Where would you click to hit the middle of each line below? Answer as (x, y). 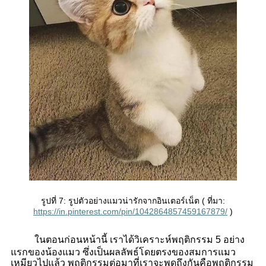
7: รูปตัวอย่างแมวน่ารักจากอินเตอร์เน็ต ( (132, 201)
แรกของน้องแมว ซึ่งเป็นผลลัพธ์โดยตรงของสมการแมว (123, 252)
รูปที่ (50, 201)
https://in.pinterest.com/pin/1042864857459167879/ (130, 212)
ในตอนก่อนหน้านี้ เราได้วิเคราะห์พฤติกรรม (123, 240)
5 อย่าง (230, 240)
